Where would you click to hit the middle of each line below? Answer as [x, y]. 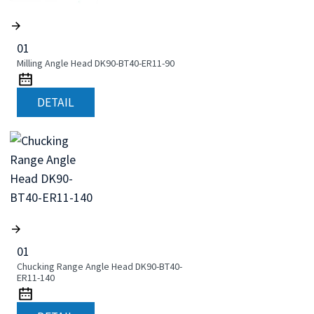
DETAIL [55, 103]
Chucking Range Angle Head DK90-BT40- [99, 267]
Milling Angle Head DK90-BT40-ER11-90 [95, 63]
